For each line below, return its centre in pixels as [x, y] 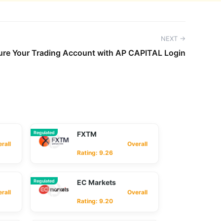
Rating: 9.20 [95, 201]
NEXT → [173, 38]
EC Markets [96, 182]
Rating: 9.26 [95, 153]
